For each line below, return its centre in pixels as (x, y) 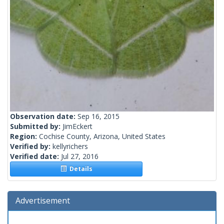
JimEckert (77, 126)
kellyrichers (70, 146)
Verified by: (31, 146)
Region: (24, 136)
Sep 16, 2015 (98, 116)
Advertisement (43, 201)
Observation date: (44, 116)
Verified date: (35, 156)
